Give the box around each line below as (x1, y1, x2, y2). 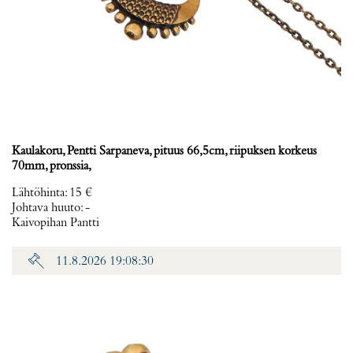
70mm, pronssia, (12, 160, 91, 173)
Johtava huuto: (12, 202, 85, 214)
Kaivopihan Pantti (12, 217, 99, 229)
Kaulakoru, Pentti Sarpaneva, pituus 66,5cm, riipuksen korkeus (12, 145, 317, 158)
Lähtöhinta (12, 187, 65, 199)
